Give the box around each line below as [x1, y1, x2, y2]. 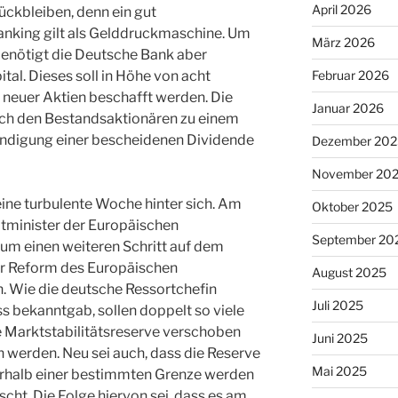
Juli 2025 [311, 298, 363, 314]
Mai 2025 [311, 363, 367, 379]
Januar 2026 [311, 100, 384, 116]
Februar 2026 [311, 68, 389, 84]
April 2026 [311, 2, 371, 18]
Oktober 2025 [311, 199, 393, 215]
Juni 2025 [311, 330, 368, 346]
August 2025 [311, 265, 386, 281]
